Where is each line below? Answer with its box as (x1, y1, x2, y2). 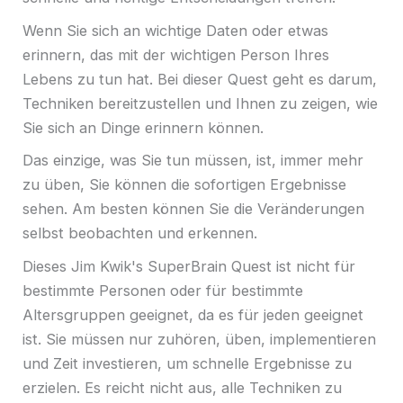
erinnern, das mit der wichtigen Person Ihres (22, 45, 329, 64)
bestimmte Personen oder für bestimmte (22, 281, 303, 300)
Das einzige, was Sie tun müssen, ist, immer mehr (22, 151, 363, 170)
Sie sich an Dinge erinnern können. (22, 118, 264, 137)
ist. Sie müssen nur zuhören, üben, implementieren (22, 329, 376, 348)
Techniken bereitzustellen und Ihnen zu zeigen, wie (22, 94, 378, 112)
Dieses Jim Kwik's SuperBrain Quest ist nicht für (22, 256, 355, 275)
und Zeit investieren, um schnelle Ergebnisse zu (22, 354, 352, 372)
